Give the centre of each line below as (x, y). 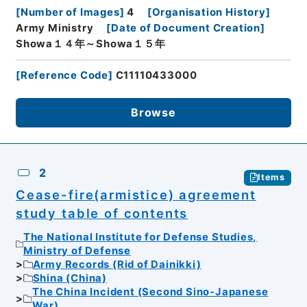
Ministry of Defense (77, 251)
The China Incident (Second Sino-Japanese (150, 292)
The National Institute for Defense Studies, (140, 237)
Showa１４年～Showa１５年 (90, 44)
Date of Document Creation (186, 28)
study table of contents (102, 213)
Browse (153, 113)
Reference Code (64, 75)
